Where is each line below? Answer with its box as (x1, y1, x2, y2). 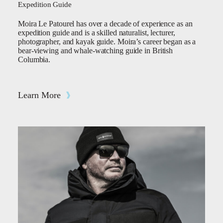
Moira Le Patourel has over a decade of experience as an (18, 19, 193, 28)
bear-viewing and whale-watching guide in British (18, 46, 173, 55)
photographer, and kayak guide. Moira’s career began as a (18, 37, 196, 46)
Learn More (18, 90, 61, 100)
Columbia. (18, 55, 51, 64)
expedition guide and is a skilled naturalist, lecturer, (18, 28, 175, 37)
